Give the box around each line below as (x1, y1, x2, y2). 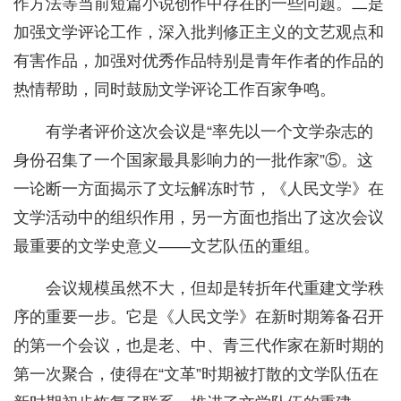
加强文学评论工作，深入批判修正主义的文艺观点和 (13, 23, 384, 42)
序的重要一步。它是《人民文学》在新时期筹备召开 (13, 308, 384, 327)
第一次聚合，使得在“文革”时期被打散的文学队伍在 (13, 365, 379, 384)
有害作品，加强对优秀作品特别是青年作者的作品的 (13, 52, 384, 71)
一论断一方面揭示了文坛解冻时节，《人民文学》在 (13, 180, 384, 199)
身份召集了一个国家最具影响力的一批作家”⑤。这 (13, 151, 373, 170)
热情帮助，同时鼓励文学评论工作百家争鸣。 (13, 81, 336, 99)
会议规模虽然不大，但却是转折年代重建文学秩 (46, 279, 384, 298)
